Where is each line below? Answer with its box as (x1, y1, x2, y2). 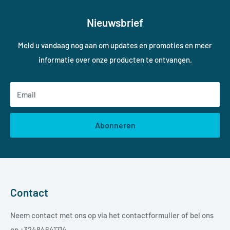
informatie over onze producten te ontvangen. (38, 54, 192, 64)
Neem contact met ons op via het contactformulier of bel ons (10, 210, 214, 220)
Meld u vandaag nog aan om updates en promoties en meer (18, 40, 212, 50)
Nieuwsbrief (87, 15, 143, 29)
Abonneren (94, 120, 136, 130)
